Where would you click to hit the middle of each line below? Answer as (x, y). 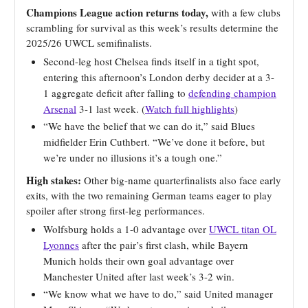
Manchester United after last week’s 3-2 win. (139, 276)
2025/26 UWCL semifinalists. (89, 42)
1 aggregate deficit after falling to (116, 92)
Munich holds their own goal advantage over (139, 260)
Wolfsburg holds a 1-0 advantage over (126, 229)
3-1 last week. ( (111, 108)
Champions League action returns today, (119, 12)
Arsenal (60, 108)
